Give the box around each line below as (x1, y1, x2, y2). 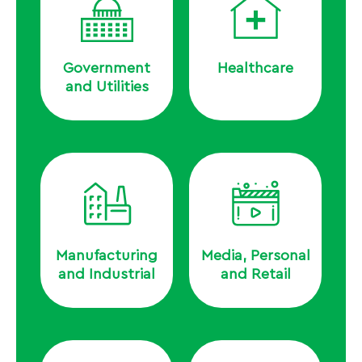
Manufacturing (56, 248, 158, 263)
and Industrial (58, 267, 155, 281)
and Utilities (65, 79, 149, 94)
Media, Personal (200, 248, 310, 263)
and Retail (220, 267, 291, 281)
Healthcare (217, 61, 293, 75)
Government (63, 61, 150, 75)
